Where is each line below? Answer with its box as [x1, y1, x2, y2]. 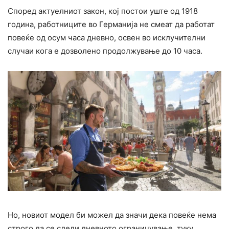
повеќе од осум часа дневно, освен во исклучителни [8, 33, 205, 43]
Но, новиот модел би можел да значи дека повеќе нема [8, 210, 216, 220]
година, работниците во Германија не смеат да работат [8, 19, 215, 30]
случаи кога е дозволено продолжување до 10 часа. [8, 46, 202, 56]
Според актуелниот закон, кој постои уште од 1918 [8, 6, 198, 16]
